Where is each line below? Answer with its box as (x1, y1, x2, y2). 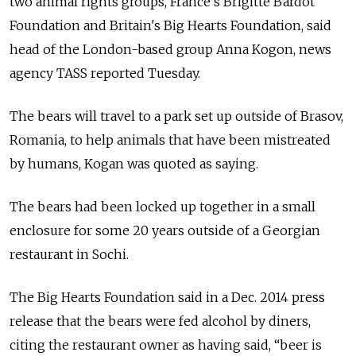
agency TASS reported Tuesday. (10, 64, 200, 81)
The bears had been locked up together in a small (10, 198, 315, 215)
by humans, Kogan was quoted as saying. (10, 155, 258, 172)
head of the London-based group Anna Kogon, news (10, 41, 331, 57)
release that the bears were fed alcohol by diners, (10, 312, 311, 329)
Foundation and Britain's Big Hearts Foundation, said (10, 17, 331, 33)
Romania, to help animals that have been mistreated (10, 131, 331, 148)
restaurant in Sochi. (10, 246, 129, 262)
